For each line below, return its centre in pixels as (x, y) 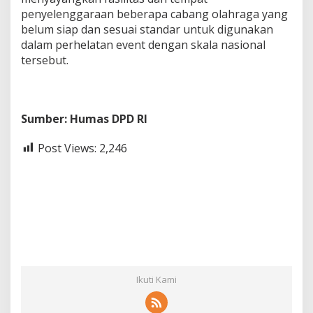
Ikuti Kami (156, 280)
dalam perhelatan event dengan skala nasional (143, 44)
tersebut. (45, 60)
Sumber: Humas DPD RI (84, 118)
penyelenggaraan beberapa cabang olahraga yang (154, 14)
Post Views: (67, 148)
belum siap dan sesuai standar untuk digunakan (147, 29)
